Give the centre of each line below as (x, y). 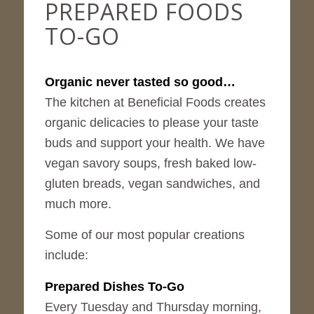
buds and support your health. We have (155, 143)
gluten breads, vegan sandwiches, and (152, 184)
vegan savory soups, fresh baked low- (150, 164)
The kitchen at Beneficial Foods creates (155, 103)
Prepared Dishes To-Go (114, 286)
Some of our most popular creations (144, 235)
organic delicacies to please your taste (151, 123)
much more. (78, 204)
